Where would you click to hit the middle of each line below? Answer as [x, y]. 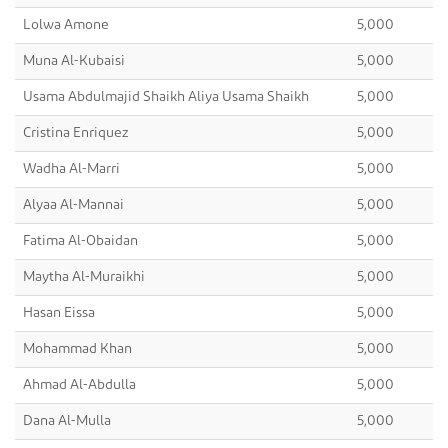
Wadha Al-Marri [71, 168]
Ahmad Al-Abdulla [79, 384]
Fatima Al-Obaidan [80, 240]
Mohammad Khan [77, 348]
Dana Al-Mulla [67, 420]
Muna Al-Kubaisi [74, 60]
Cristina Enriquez [75, 132]
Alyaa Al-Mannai [73, 204]
